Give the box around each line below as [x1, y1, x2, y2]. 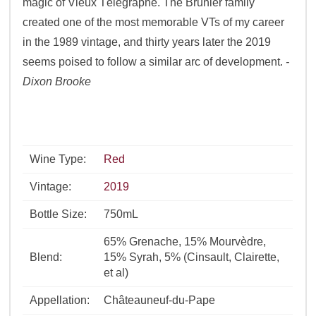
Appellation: [30, 294, 90, 307]
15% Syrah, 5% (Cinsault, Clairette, [104, 251, 280, 264]
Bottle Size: [30, 208, 87, 221]
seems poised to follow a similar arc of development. [23, 56, 286, 68]
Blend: [30, 251, 63, 264]
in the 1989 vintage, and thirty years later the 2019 [23, 36, 272, 49]
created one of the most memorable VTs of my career [23, 16, 285, 29]
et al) [104, 267, 129, 279]
